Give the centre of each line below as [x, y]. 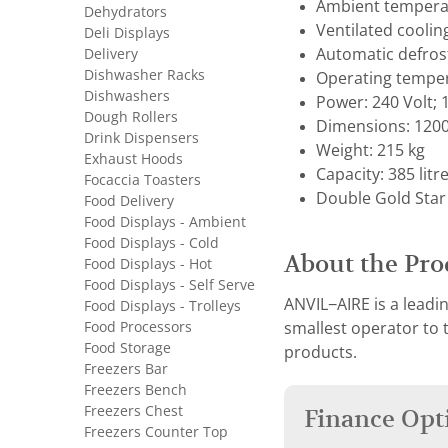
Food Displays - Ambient [165, 222]
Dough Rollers [131, 117]
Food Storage [127, 348]
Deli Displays [127, 33]
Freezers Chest [133, 411]
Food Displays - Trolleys [162, 306]
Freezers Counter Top [156, 432]
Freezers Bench [135, 390]
